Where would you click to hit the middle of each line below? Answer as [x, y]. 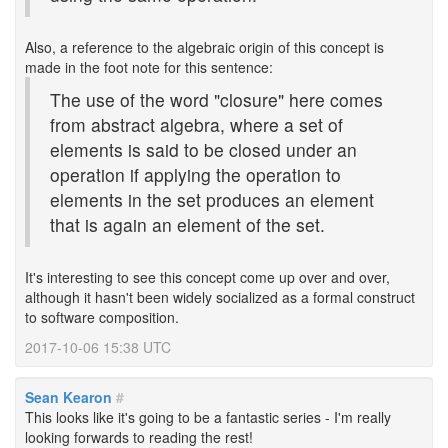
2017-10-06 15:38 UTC [98, 347]
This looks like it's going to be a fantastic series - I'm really [208, 417]
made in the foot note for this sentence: [149, 67]
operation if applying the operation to [195, 174]
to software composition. [102, 317]
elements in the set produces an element [212, 199]
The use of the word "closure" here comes [216, 99]
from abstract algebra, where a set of [196, 124]
